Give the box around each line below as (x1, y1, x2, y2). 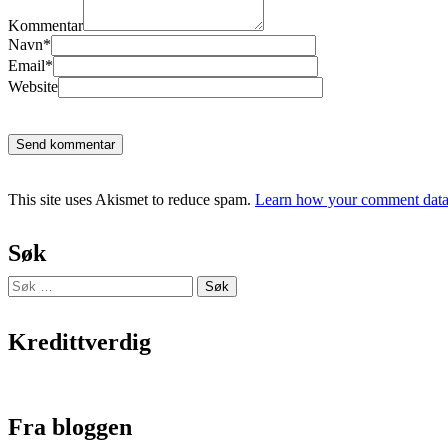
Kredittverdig (8, 328, 151, 355)
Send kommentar (16, 136, 115, 152)
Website (8, 77, 58, 95)
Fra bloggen (8, 414, 132, 441)
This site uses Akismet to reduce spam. (8, 190, 255, 208)
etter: (7, 293, 38, 311)
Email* (8, 56, 53, 74)
